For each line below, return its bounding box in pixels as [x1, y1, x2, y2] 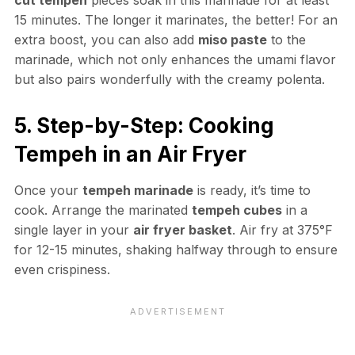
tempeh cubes [191, 201, 282, 218]
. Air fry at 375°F [231, 221, 333, 238]
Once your [13, 181, 82, 198]
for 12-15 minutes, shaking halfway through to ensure [13, 241, 338, 258]
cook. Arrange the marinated [13, 201, 192, 218]
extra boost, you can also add [13, 31, 198, 48]
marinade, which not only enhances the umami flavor [13, 51, 336, 67]
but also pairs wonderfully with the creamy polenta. [13, 71, 325, 87]
